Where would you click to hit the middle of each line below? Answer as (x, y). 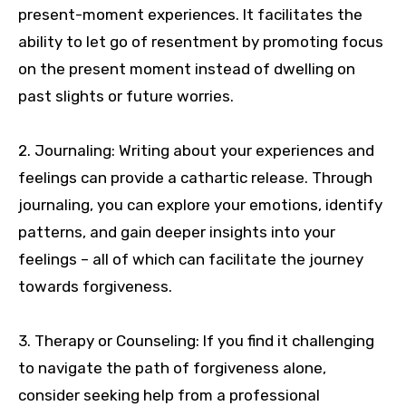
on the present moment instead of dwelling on (187, 69)
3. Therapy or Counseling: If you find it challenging (196, 341)
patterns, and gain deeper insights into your (177, 232)
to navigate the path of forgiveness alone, (172, 368)
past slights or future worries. (126, 97)
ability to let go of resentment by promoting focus (201, 42)
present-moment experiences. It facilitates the (190, 15)
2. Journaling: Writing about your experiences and (196, 151)
